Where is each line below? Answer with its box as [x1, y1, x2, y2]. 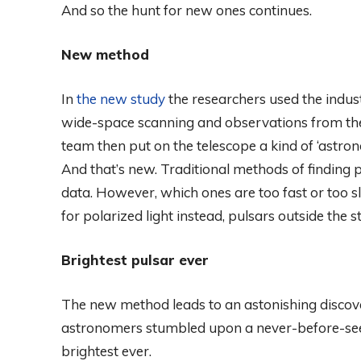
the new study [77, 89, 165, 107]
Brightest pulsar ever [61, 251, 209, 268]
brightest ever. [61, 342, 151, 359]
